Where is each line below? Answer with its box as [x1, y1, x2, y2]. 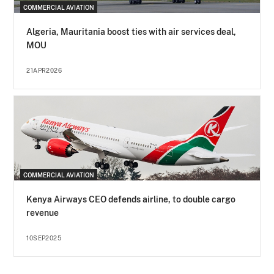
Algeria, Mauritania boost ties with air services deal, [26, 26, 237, 37]
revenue [26, 208, 59, 218]
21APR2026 [26, 66, 62, 74]
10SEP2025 [26, 234, 62, 242]
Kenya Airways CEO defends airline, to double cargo [26, 194, 236, 205]
